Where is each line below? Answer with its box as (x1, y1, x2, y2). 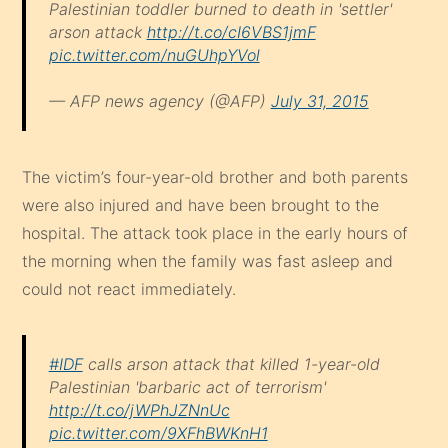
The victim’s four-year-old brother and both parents (22, 166, 409, 187)
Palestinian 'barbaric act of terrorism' (48, 376, 326, 397)
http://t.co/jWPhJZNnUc (48, 399, 230, 420)
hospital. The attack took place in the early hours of (22, 222, 409, 243)
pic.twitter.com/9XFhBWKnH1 (48, 422, 268, 443)
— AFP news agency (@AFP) (48, 91, 271, 112)
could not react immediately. (22, 278, 237, 299)
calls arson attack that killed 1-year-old (82, 353, 380, 374)
